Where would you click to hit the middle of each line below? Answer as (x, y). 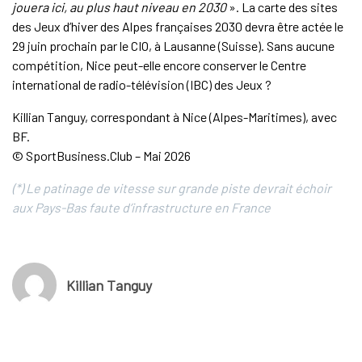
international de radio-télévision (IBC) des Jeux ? (141, 85)
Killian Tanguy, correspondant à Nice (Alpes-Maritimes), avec (174, 117)
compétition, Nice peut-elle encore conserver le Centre (159, 65)
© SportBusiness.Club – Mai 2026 (101, 156)
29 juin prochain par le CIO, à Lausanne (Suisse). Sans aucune (173, 46)
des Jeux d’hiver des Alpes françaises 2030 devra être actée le (177, 27)
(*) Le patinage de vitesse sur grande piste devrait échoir (171, 188)
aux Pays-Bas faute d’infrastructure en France (141, 208)
